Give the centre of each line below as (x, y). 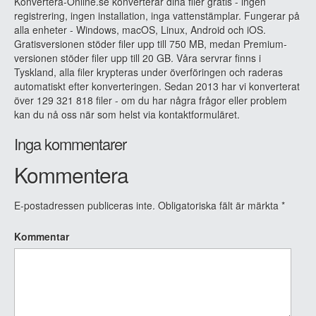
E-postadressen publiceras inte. (85, 205)
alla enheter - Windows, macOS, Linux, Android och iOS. (140, 29)
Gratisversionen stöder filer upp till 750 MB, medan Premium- (151, 43)
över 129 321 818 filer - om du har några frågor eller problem (151, 100)
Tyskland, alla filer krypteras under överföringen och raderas (148, 72)
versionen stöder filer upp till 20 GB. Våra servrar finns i (138, 57)
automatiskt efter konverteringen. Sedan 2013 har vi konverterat (157, 86)
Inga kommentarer (70, 143)
